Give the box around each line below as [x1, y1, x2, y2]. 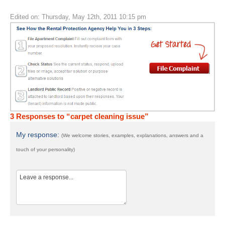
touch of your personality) [16, 146, 75, 152]
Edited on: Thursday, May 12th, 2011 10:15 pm [10, 13, 146, 21]
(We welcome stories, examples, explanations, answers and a [61, 132, 203, 138]
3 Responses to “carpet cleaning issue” [10, 111, 149, 121]
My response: [16, 130, 61, 139]
